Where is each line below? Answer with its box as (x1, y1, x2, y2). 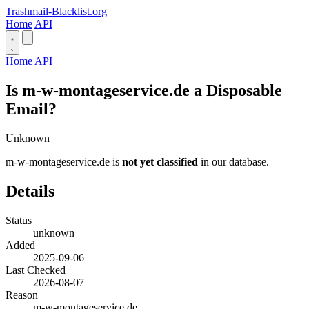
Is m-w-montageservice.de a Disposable (6, 81, 282, 99)
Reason (6, 288, 38, 301)
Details (6, 181, 54, 200)
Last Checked (6, 263, 66, 276)
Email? (6, 99, 57, 118)
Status (6, 214, 32, 226)
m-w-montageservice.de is (6, 155, 122, 168)
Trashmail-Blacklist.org (6, 6, 107, 17)
